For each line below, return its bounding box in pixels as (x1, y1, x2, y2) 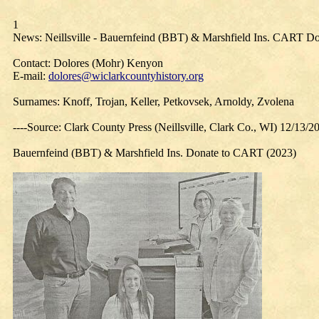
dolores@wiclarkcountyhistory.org (48, 70, 204, 82)
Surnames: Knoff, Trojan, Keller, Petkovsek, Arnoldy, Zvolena (13, 95, 294, 108)
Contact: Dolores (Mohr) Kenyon (13, 57, 163, 69)
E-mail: (13, 70, 48, 82)
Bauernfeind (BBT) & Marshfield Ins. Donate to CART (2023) (13, 147, 296, 159)
